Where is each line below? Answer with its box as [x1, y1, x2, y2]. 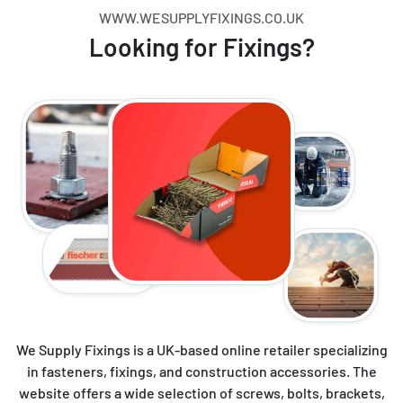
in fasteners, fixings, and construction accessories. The [26, 362, 377, 380]
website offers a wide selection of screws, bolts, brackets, [18, 383, 385, 401]
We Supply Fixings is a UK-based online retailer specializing [15, 340, 388, 358]
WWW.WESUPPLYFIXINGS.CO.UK [99, 8, 304, 26]
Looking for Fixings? [88, 31, 315, 62]
